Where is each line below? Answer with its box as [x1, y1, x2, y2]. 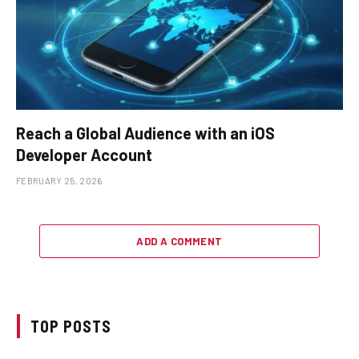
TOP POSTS [30, 316, 111, 336]
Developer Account [16, 144, 152, 164]
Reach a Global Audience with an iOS [16, 123, 275, 143]
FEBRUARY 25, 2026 [16, 175, 103, 186]
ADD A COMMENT [136, 234, 223, 248]
